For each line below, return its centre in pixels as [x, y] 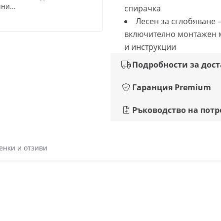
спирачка [143, 8]
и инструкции [150, 47]
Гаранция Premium [172, 87]
